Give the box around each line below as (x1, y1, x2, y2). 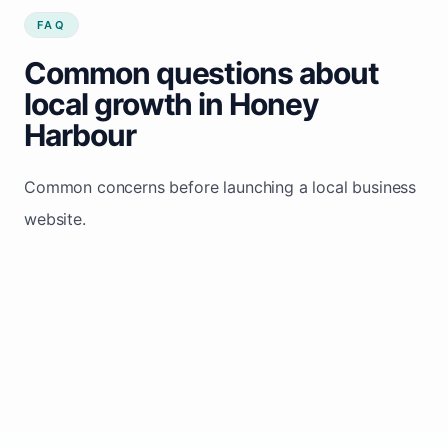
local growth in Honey (24, 85, 319, 122)
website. (24, 208, 86, 229)
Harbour (24, 116, 136, 153)
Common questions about (24, 54, 379, 91)
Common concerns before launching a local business (24, 176, 417, 197)
